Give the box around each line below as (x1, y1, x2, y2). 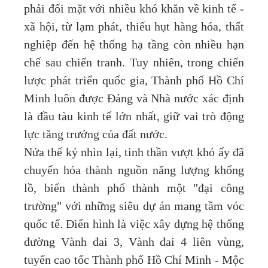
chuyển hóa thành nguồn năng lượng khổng (24, 164, 244, 178)
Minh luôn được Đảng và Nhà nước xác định (24, 92, 244, 106)
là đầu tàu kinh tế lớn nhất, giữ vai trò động (24, 110, 244, 124)
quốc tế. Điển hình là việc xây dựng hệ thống (24, 218, 244, 232)
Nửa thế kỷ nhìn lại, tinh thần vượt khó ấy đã (24, 146, 244, 160)
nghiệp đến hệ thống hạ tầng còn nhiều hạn (24, 38, 244, 52)
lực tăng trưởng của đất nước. (24, 128, 167, 142)
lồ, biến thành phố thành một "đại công (24, 182, 244, 196)
